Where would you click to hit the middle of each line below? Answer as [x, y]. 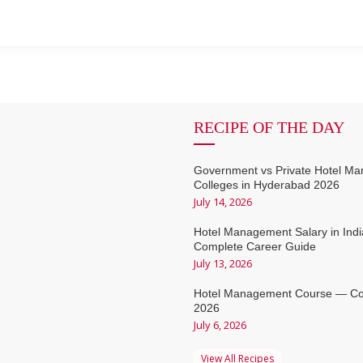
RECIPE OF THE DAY [269, 127]
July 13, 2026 [223, 263]
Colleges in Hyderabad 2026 [267, 185]
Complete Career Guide [255, 246]
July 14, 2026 [223, 202]
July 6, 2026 [220, 325]
